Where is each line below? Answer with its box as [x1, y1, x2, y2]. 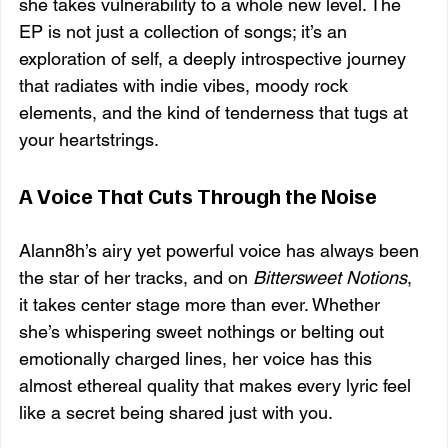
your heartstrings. [19, 128, 159, 150]
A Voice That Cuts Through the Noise [19, 180, 377, 209]
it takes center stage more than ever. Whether [19, 293, 385, 315]
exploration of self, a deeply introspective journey [19, 47, 411, 69]
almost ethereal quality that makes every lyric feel [19, 374, 416, 396]
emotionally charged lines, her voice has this [19, 347, 377, 369]
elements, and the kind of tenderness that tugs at [19, 101, 413, 123]
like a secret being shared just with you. [19, 401, 333, 423]
